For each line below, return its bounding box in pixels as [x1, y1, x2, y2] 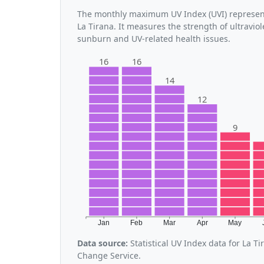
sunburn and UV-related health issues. [77, 33, 230, 44]
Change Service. [77, 249, 141, 261]
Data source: [77, 237, 128, 249]
